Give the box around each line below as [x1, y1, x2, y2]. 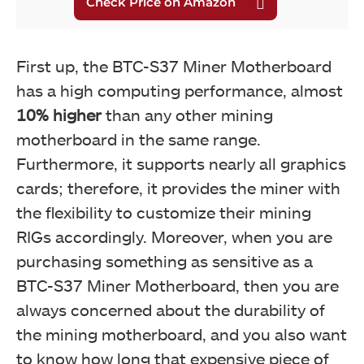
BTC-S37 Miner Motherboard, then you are [16, 275, 339, 295]
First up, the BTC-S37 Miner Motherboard [16, 55, 331, 76]
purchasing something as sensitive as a [16, 250, 313, 271]
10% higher [16, 104, 102, 124]
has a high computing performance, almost [16, 80, 343, 100]
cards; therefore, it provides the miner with [16, 177, 340, 197]
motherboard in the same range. [16, 128, 261, 149]
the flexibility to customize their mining [16, 201, 311, 222]
